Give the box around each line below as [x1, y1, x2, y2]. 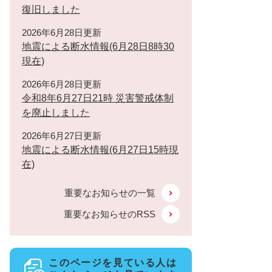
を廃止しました [22, 107, 90, 118]
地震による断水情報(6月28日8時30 [22, 41, 174, 52]
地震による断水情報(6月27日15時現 [22, 144, 178, 155]
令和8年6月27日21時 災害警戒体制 [22, 93, 174, 103]
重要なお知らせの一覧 [64, 188, 155, 198]
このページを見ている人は [49, 257, 177, 268]
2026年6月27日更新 [22, 131, 101, 141]
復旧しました [22, 4, 80, 15]
